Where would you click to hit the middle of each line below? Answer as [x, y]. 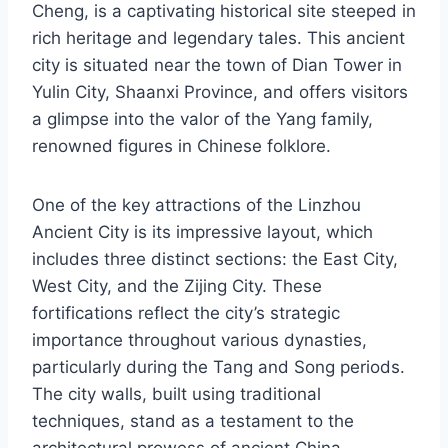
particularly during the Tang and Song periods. [218, 366]
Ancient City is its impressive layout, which [202, 231]
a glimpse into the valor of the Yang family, [202, 118]
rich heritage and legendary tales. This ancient [218, 37]
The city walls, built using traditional [176, 393]
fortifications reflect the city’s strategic [186, 312]
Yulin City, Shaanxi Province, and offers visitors [220, 91]
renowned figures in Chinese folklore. [181, 145]
